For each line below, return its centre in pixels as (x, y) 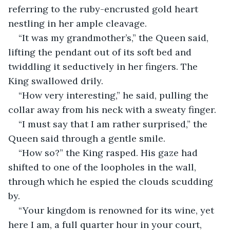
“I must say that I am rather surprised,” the (114, 124)
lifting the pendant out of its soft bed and (101, 52)
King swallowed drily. (56, 81)
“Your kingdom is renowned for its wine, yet (118, 210)
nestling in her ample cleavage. (78, 23)
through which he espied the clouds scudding (112, 181)
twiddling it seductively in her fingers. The (104, 66)
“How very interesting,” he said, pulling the (115, 95)
